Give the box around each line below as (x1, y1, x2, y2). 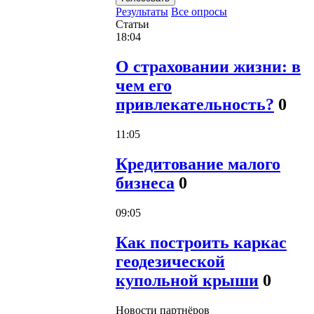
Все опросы (171, 6, 227, 18)
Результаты (116, 6, 168, 18)
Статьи (116, 18, 149, 31)
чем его (116, 76, 172, 95)
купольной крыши (116, 271, 259, 289)
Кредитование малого (116, 155, 280, 174)
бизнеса (116, 174, 175, 193)
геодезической (116, 252, 225, 271)
